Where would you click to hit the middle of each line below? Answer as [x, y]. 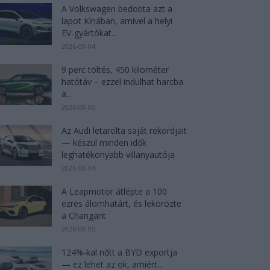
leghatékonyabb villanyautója [118, 154]
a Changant [84, 215]
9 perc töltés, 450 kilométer [115, 69]
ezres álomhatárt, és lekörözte [121, 203]
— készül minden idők [104, 142]
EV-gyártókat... [89, 33]
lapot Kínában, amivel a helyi [117, 20]
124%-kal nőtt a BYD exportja [119, 252]
